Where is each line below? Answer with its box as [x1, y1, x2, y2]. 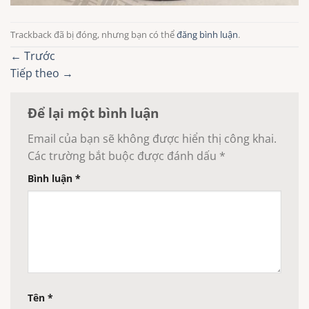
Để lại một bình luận [28, 103, 162, 123]
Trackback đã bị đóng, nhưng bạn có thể [10, 28, 177, 41]
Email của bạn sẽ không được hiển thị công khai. [28, 130, 277, 146]
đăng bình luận [177, 28, 238, 41]
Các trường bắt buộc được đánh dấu [28, 148, 219, 163]
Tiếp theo [10, 66, 62, 81]
